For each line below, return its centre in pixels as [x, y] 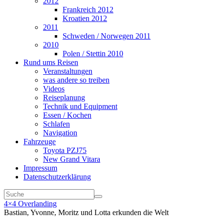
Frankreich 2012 [88, 10]
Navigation [60, 133]
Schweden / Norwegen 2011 [107, 36]
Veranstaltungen [68, 71]
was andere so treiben [76, 80]
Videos [54, 89]
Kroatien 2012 [85, 18]
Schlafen [56, 124]
